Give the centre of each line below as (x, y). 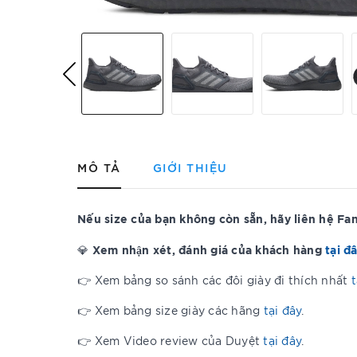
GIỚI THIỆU (190, 167)
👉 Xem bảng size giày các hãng (171, 310)
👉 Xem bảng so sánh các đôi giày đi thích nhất (214, 280)
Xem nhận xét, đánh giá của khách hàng (208, 249)
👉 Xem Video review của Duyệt (171, 340)
